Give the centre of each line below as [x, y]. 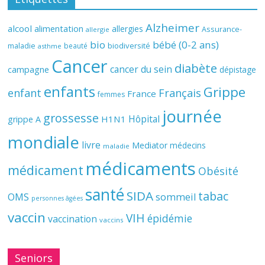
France [142, 93]
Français [180, 93]
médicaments [141, 169]
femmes [112, 94]
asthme [50, 46]
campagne [29, 69]
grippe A [25, 119]
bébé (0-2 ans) [186, 45]
